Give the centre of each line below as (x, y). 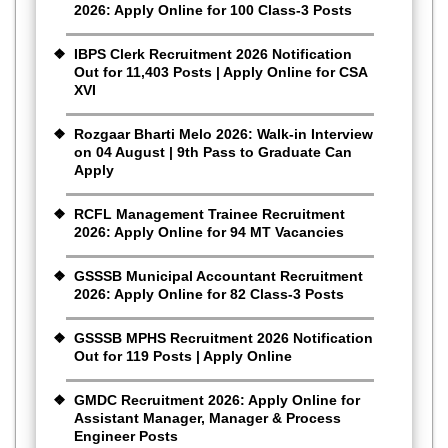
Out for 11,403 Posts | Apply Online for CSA (221, 72)
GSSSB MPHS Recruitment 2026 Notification (223, 338)
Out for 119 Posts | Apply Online (183, 356)
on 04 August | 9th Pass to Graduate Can (213, 152)
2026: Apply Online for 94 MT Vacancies (209, 232)
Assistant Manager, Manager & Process (207, 418)
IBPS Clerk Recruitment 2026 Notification (213, 54)
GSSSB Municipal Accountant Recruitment (218, 276)
